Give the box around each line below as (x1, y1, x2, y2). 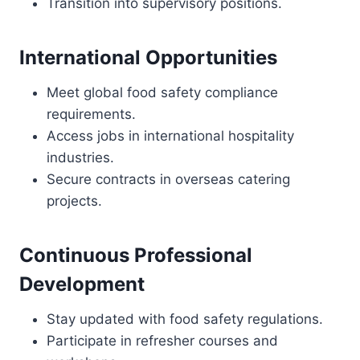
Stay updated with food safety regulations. (47, 311, 323, 327)
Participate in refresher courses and (47, 333, 278, 349)
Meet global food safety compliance (47, 84, 278, 100)
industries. (47, 149, 114, 166)
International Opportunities (19, 46, 277, 69)
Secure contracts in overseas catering (47, 171, 290, 187)
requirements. (47, 106, 136, 122)
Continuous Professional (19, 243, 252, 267)
